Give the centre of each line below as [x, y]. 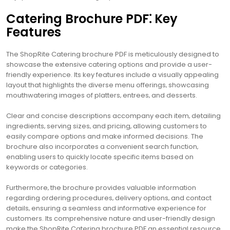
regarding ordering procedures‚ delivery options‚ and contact [109, 198]
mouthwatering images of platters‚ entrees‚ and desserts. [102, 95]
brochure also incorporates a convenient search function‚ [102, 146]
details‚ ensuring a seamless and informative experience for [106, 208]
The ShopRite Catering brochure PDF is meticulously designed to [113, 54]
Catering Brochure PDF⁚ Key [92, 18]
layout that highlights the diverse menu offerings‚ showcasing [108, 85]
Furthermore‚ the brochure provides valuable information [101, 187]
